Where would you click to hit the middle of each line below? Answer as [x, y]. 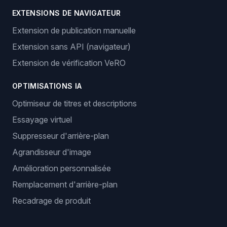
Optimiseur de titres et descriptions [74, 103]
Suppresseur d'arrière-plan [61, 136]
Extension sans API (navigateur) [71, 47]
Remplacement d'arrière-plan [65, 184]
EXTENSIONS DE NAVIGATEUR [67, 13]
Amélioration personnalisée [62, 168]
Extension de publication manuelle [74, 30]
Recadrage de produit [51, 201]
